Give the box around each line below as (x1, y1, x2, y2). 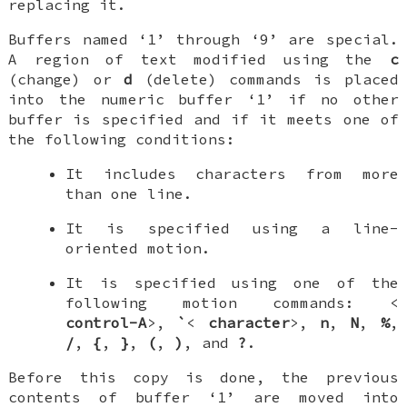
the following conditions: (8, 130, 236, 149)
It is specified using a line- (65, 219, 399, 238)
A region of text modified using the (8, 50, 390, 69)
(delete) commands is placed (132, 70, 399, 89)
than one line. (65, 184, 193, 203)
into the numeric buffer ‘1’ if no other (8, 90, 399, 109)
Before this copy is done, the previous (8, 368, 399, 387)
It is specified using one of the (65, 273, 399, 293)
